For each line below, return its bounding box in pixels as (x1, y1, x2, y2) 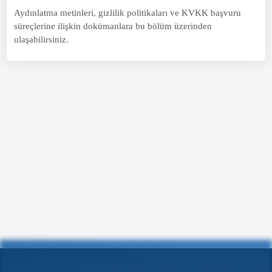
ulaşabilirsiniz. (14, 33, 69, 44)
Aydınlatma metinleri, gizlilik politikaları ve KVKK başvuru (14, 7, 241, 18)
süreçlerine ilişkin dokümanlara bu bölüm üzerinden (14, 20, 212, 31)
